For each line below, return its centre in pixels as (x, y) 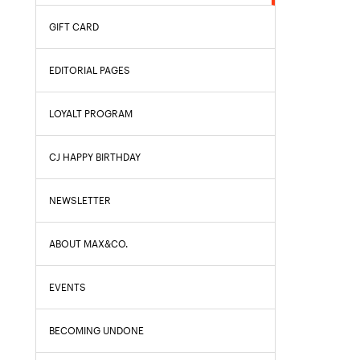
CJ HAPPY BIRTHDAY (95, 157)
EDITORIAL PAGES (90, 70)
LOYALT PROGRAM (91, 114)
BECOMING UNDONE (96, 331)
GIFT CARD (74, 27)
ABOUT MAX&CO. (88, 244)
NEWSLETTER (80, 200)
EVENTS (67, 287)
